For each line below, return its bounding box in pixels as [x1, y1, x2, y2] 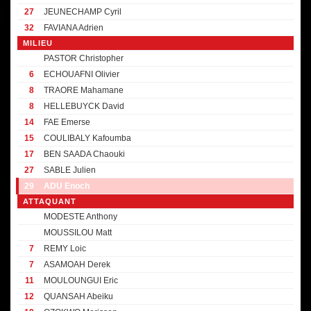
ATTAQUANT [23, 197, 76, 205]
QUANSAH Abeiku [44, 292, 113, 301]
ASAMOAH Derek [44, 260, 110, 269]
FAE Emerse [44, 117, 90, 127]
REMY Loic [44, 244, 86, 253]
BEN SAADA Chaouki [44, 149, 125, 159]
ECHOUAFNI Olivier [44, 69, 119, 79]
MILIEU [23, 39, 53, 47]
